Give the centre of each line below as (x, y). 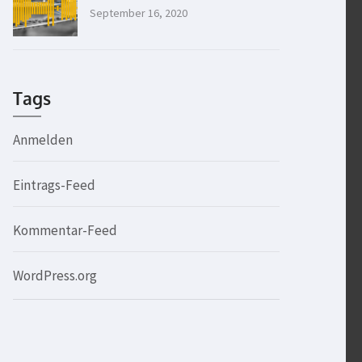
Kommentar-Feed (65, 230)
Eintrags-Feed (54, 185)
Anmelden (43, 140)
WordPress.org (55, 276)
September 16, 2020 (139, 13)
